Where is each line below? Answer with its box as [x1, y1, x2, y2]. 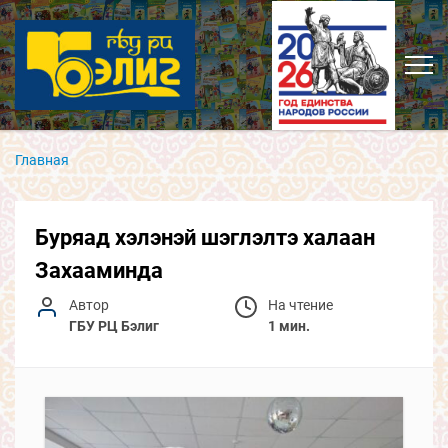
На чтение [268, 297, 333, 313]
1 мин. [268, 318, 310, 334]
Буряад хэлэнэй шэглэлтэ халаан [35, 224, 375, 250]
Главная [15, 152, 69, 168]
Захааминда [35, 257, 163, 283]
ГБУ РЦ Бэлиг [69, 318, 159, 334]
